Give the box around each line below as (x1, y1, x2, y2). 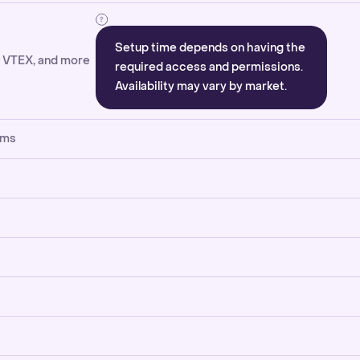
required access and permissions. (115, 59, 303, 75)
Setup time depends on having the (115, 40, 305, 55)
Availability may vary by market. (115, 79, 287, 94)
